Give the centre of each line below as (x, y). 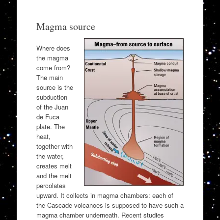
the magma (52, 57)
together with (54, 146)
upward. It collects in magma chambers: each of (105, 195)
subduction (52, 97)
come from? (53, 67)
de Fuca (48, 116)
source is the (55, 87)
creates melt (54, 165)
